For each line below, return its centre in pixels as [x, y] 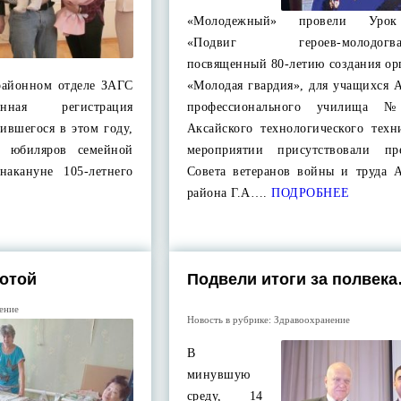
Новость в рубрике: [230, 320]
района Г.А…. [227, 193]
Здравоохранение [311, 320]
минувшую [218, 375]
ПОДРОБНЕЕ [308, 193]
